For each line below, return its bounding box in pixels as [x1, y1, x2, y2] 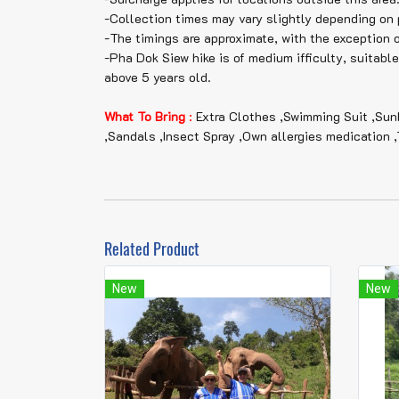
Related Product [104, 238, 199, 260]
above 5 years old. [104, 69, 211, 85]
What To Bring [104, 108, 185, 125]
